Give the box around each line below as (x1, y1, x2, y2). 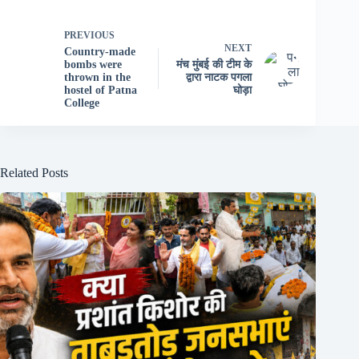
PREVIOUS (64, 29, 115, 41)
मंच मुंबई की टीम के (176, 58, 252, 71)
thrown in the (64, 71, 131, 83)
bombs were (64, 58, 122, 71)
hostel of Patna (64, 83, 137, 96)
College (64, 96, 99, 109)
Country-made (64, 45, 135, 58)
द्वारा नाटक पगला (186, 71, 252, 83)
